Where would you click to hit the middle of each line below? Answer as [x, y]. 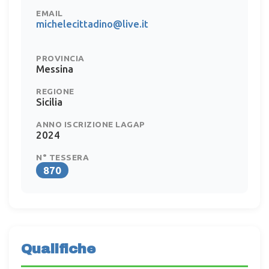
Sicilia [49, 101]
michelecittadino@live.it [92, 23]
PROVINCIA [60, 58]
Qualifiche [58, 249]
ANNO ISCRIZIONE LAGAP [91, 124]
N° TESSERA [62, 157]
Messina [55, 68]
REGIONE [55, 91]
